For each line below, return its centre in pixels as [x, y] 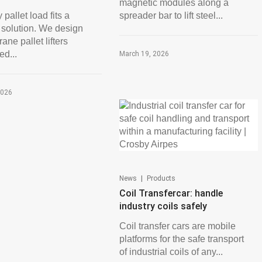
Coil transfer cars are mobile [177, 226]
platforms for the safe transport [181, 239]
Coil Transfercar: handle [171, 193]
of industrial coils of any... [171, 252]
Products [161, 178]
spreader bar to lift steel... [171, 15]
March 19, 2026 [144, 54]
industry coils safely [163, 206]
